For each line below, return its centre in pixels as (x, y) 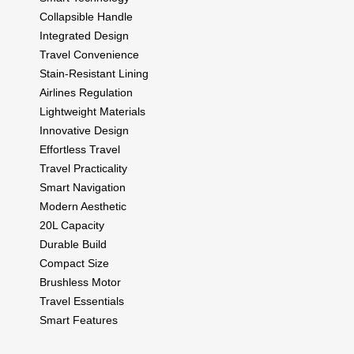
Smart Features (79, 320)
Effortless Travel (80, 149)
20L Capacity (72, 225)
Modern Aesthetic (83, 206)
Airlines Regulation (86, 92)
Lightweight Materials (92, 111)
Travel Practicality (83, 168)
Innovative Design (84, 130)
